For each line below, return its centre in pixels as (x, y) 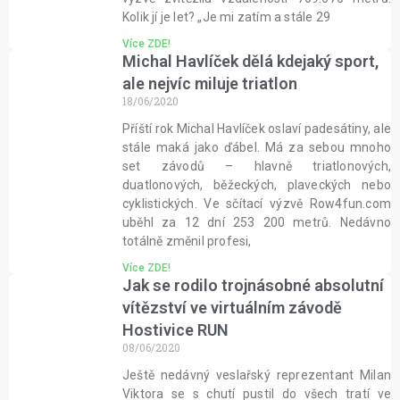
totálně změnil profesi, (187, 241)
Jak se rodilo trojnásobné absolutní (253, 285)
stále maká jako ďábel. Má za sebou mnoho (257, 147)
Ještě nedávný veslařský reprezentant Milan (257, 375)
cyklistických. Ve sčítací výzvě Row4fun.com (257, 204)
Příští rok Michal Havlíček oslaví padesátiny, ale (257, 129)
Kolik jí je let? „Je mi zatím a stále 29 (226, 17)
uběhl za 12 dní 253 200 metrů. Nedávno (257, 222)
